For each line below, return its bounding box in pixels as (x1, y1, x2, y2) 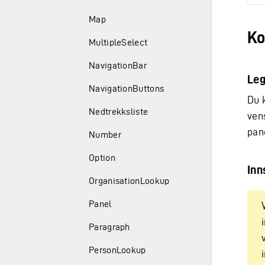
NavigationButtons (89, 83, 164, 93)
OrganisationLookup (89, 176, 170, 186)
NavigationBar (89, 60, 147, 70)
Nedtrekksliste (89, 106, 148, 117)
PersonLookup (89, 245, 146, 255)
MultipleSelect (89, 37, 148, 47)
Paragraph (89, 222, 130, 232)
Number (89, 130, 121, 140)
